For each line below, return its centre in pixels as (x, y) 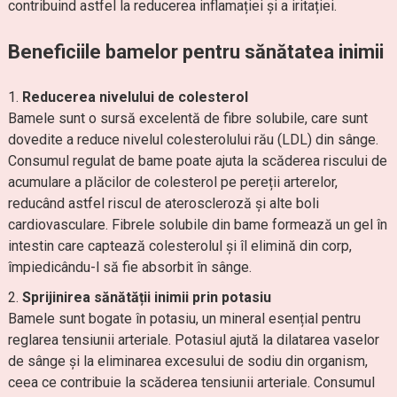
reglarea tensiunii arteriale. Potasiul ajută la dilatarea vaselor (193, 340)
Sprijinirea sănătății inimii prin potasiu (146, 297)
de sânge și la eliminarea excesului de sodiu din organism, (187, 361)
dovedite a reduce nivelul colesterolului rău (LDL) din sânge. (193, 140)
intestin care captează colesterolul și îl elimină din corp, (179, 246)
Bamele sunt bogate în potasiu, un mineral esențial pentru (184, 319)
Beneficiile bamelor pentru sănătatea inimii (195, 52)
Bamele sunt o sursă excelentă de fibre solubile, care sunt (187, 118)
